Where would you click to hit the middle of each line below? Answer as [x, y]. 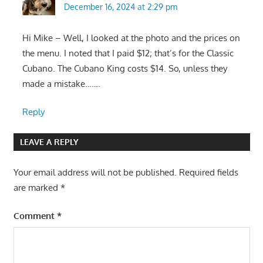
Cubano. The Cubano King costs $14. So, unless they [124, 68]
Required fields [208, 172]
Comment [35, 216]
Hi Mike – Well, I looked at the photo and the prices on [131, 38]
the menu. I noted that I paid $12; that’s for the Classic [128, 53]
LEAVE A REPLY [49, 142]
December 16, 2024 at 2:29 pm [120, 7]
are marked [37, 187]
